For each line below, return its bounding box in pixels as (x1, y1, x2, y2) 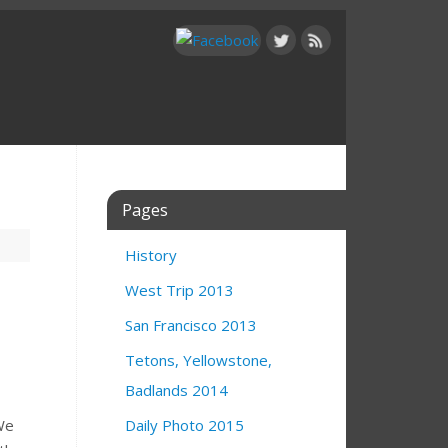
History (125, 245, 177, 265)
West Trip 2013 (125, 280, 234, 300)
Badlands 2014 (125, 380, 228, 400)
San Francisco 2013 (125, 315, 257, 335)
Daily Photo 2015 (125, 415, 244, 435)
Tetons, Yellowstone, (125, 350, 272, 370)
